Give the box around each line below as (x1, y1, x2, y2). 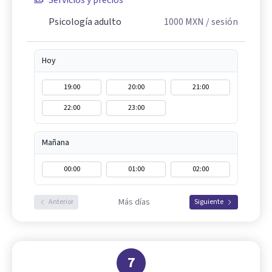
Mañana (42, 137, 69, 149)
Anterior (49, 197, 73, 207)
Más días (118, 196, 150, 208)
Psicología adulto (49, 15, 121, 29)
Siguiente (194, 197, 223, 207)
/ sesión (204, 15, 238, 29)
